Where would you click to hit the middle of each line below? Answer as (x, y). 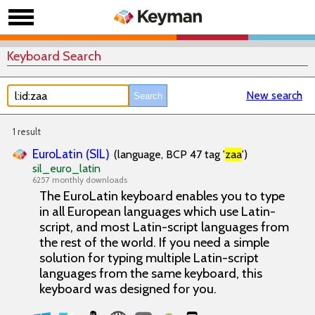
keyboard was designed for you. (128, 289)
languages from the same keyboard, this (151, 273)
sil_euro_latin (66, 168)
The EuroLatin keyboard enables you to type (162, 196)
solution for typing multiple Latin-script (149, 258)
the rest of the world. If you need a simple (154, 242)
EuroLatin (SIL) (71, 154)
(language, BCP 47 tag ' (169, 154)
